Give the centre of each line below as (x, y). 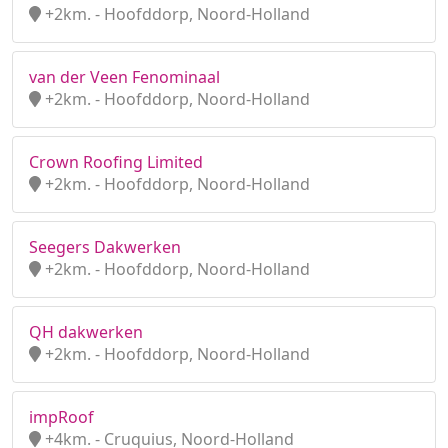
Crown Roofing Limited (116, 162)
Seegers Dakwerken (105, 247)
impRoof (61, 417)
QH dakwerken (86, 332)
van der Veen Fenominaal (124, 77)
